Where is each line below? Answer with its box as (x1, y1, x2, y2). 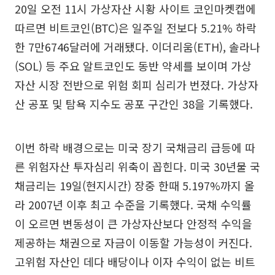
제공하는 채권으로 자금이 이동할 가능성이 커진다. (15, 234, 252, 250)
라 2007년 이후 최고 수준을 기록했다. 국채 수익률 (15, 196, 252, 212)
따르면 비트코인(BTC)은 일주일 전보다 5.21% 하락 (15, 19, 257, 36)
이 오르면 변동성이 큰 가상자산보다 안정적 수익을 (15, 215, 252, 231)
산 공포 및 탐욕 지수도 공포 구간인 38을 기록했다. (15, 95, 253, 112)
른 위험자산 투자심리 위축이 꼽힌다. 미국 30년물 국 (15, 158, 260, 174)
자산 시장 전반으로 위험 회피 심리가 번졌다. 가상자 (15, 76, 258, 93)
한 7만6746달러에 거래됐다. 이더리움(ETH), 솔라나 (15, 38, 260, 55)
